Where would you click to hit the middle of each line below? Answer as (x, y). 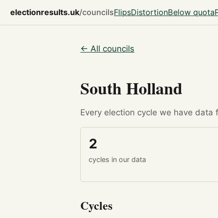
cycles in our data (117, 159)
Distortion (150, 12)
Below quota (191, 12)
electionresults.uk (45, 12)
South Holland (132, 88)
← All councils (108, 49)
